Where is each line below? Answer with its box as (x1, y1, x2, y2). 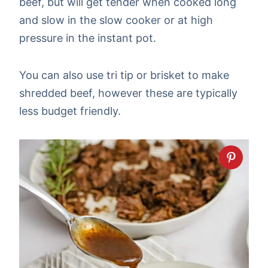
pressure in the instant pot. (19, 32, 156, 45)
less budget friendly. (19, 105, 121, 118)
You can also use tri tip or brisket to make (19, 69, 229, 82)
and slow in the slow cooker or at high (19, 14, 213, 27)
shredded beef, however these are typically (19, 87, 237, 100)
